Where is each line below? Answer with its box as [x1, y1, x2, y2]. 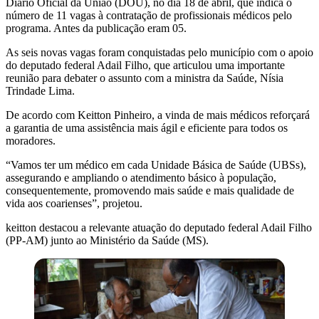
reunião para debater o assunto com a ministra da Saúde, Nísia [6, 71, 283, 84]
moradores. [6, 134, 56, 147]
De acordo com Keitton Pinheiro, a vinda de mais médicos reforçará [6, 108, 310, 121]
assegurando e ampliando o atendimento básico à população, [6, 171, 276, 184]
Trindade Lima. [6, 84, 75, 97]
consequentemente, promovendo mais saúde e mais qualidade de [6, 184, 294, 197]
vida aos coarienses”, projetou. [6, 197, 142, 209]
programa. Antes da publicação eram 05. [6, 21, 187, 34]
